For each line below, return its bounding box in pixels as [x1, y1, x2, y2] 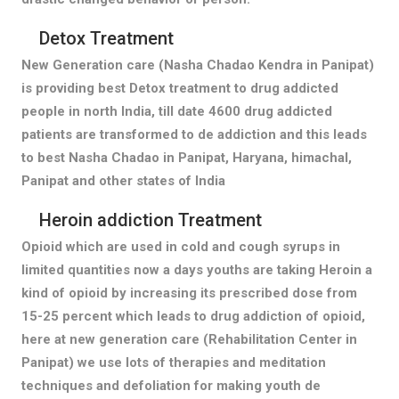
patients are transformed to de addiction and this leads [20, 126, 367, 142]
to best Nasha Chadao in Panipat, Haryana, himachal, [20, 149, 352, 166]
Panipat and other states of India [20, 172, 225, 189]
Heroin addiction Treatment [38, 208, 262, 231]
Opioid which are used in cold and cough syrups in [20, 238, 340, 255]
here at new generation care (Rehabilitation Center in [20, 330, 357, 347]
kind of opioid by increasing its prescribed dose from [20, 284, 357, 301]
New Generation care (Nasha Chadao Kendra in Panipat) [20, 56, 374, 73]
